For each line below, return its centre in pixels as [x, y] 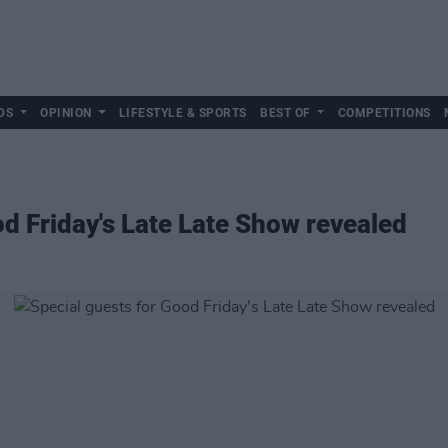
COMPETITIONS [384, 113]
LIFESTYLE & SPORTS [182, 113]
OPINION [66, 113]
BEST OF [285, 113]
